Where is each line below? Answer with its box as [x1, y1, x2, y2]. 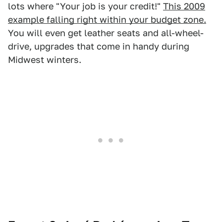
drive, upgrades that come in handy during [8, 41, 189, 52]
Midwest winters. [8, 55, 81, 65]
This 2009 [163, 1, 205, 12]
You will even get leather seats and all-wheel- [8, 28, 204, 39]
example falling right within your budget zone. [8, 14, 206, 25]
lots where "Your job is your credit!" [8, 1, 163, 12]
